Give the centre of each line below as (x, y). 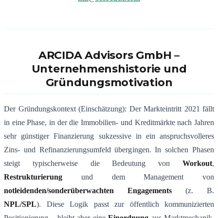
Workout (197, 163)
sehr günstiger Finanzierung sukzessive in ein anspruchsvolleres (109, 136)
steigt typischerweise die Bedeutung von (93, 163)
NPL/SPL (20, 204)
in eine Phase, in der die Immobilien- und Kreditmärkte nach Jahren (109, 123)
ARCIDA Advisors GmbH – (109, 55)
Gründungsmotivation (109, 83)
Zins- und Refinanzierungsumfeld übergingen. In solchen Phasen (109, 150)
